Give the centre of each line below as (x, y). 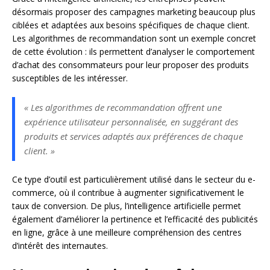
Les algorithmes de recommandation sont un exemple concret (134, 38)
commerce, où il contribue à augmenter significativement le (128, 192)
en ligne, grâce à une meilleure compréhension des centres (127, 232)
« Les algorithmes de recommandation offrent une (123, 107)
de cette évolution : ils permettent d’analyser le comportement (133, 51)
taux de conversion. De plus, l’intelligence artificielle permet (127, 206)
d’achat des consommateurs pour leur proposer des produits (130, 64)
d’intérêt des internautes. (60, 245)
